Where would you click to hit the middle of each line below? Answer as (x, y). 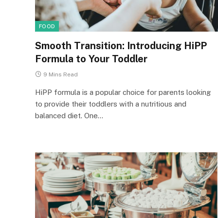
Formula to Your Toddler (91, 59)
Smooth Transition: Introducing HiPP (121, 46)
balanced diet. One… (69, 116)
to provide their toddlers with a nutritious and (111, 104)
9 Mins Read (61, 74)
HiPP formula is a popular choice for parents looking (123, 92)
